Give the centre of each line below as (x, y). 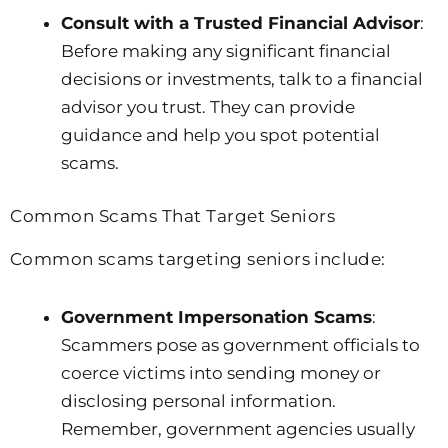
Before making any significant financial (226, 50)
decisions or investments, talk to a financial (242, 78)
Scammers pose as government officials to (240, 345)
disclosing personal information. (198, 401)
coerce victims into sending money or (221, 373)
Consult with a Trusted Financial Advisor (240, 22)
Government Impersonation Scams (216, 317)
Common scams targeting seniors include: (198, 259)
